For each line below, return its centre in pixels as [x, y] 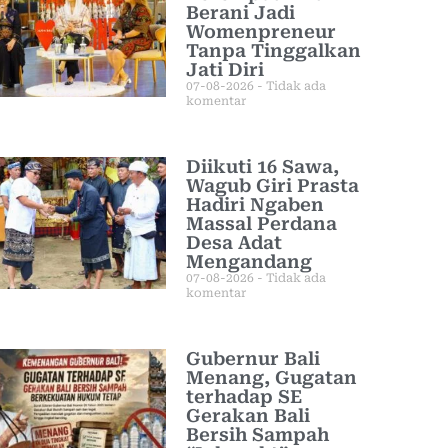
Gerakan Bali [248, 415]
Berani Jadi [240, 12]
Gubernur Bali [253, 358]
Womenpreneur [261, 31]
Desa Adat [234, 242]
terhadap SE [244, 396]
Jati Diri [225, 69]
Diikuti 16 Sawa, [262, 166]
